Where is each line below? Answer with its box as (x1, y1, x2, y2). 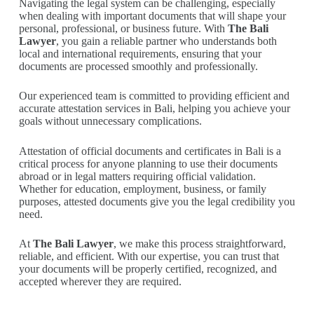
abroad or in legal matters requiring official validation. (18, 170, 256, 183)
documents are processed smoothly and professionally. (18, 60, 258, 73)
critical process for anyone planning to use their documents (18, 158, 278, 170)
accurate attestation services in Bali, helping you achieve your (18, 102, 290, 115)
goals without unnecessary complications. (18, 115, 202, 128)
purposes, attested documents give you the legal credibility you (18, 196, 295, 208)
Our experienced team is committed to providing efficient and (18, 90, 289, 102)
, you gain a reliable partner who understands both (55, 35, 277, 48)
